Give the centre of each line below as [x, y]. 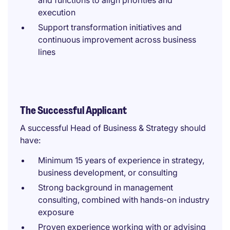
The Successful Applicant [73, 110]
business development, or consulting [108, 172]
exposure [56, 212]
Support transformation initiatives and [110, 27]
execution [57, 12]
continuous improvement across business [117, 40]
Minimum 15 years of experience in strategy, [121, 160]
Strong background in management [106, 187]
